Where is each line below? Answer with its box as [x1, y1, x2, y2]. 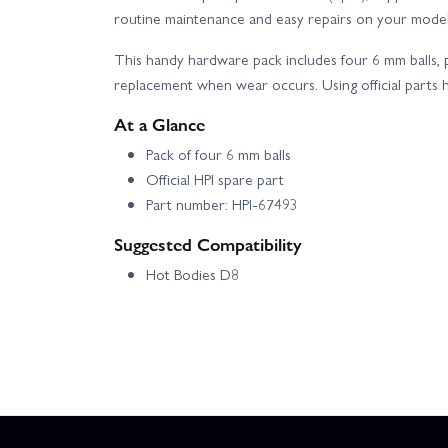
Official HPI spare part [146, 168, 284, 191]
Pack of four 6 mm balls [146, 143, 291, 166]
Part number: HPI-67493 [146, 193, 298, 216]
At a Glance [114, 111, 205, 137]
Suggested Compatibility [114, 231, 302, 257]
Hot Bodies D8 [146, 263, 239, 286]
